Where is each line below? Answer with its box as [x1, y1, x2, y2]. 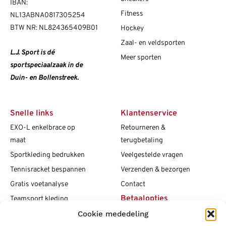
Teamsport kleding [10, 194, 68, 203]
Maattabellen [10, 209, 50, 218]
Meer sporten [121, 53, 161, 63]
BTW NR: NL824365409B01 [10, 24, 98, 33]
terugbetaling [121, 136, 163, 145]
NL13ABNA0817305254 [10, 11, 85, 20]
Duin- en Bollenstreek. [10, 74, 79, 83]
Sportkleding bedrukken [10, 150, 85, 159]
